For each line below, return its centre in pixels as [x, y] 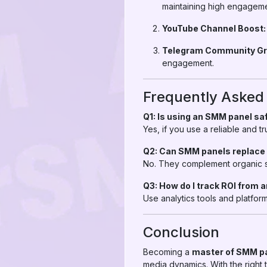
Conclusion [181, 232]
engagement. [188, 63]
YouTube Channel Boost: [214, 28]
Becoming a [167, 252]
